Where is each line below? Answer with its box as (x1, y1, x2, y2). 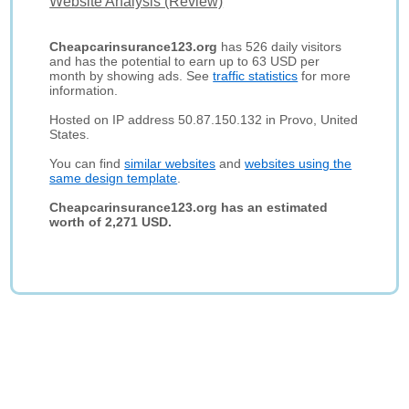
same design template (49, 171, 178, 185)
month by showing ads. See (49, 68, 214, 83)
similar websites (124, 156, 216, 171)
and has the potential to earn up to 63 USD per (49, 54, 320, 68)
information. (49, 83, 119, 98)
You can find (49, 156, 125, 171)
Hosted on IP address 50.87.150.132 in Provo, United (49, 112, 359, 127)
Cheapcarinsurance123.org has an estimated (49, 200, 329, 215)
